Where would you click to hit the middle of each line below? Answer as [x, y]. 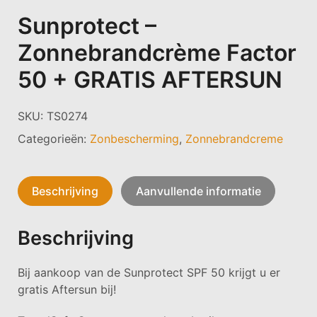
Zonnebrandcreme [234, 138]
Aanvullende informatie [198, 191]
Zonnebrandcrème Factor [157, 52]
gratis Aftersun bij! [67, 289]
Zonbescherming [134, 138]
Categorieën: [54, 138]
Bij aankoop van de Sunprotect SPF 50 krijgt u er [149, 272]
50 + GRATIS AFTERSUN [150, 79]
